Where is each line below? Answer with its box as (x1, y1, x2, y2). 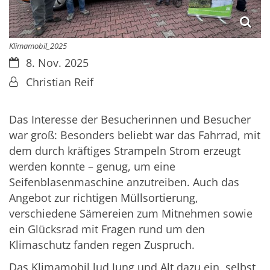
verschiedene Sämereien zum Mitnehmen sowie (9, 206, 253, 221)
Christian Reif (25, 74, 93, 89)
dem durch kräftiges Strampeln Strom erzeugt (9, 143, 240, 159)
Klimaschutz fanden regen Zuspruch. (9, 237, 195, 253)
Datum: (8, 54, 46, 69)
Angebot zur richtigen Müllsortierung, (9, 190, 198, 206)
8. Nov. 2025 (25, 55, 89, 70)
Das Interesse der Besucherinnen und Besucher (9, 112, 251, 127)
